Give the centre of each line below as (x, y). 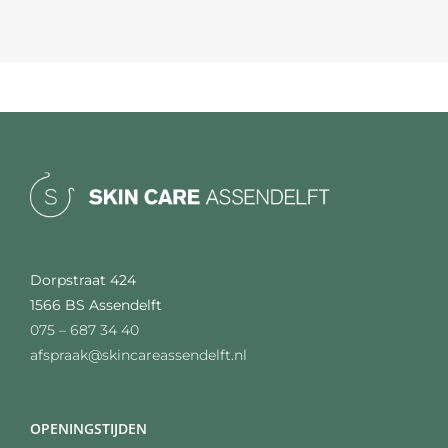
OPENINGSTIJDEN (88, 428)
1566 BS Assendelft (96, 304)
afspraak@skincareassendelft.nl (138, 354)
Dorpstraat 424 (83, 279)
